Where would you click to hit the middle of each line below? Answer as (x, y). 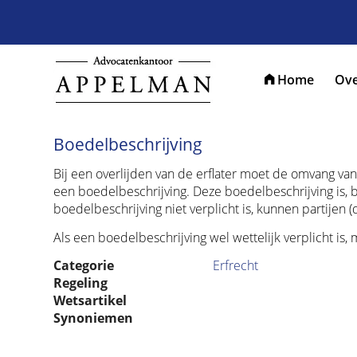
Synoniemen (93, 318)
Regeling (80, 283)
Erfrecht (235, 266)
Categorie (84, 266)
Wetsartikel (90, 301)
